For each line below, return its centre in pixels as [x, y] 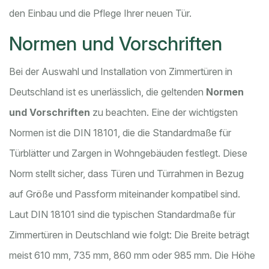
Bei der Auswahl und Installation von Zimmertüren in [121, 72]
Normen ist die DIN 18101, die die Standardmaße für [120, 133]
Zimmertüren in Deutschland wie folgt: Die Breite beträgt [129, 235]
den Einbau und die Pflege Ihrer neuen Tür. [100, 14]
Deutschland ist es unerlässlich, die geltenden [107, 92]
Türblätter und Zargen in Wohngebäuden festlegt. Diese [128, 153]
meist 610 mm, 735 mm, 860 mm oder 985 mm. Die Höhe [132, 255]
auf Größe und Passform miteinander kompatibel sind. [125, 194]
